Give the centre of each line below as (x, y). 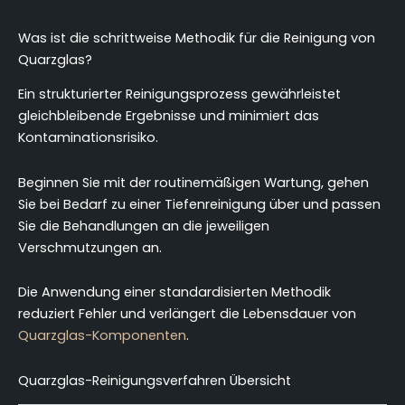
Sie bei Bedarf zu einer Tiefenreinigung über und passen (199, 204)
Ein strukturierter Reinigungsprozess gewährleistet (179, 94)
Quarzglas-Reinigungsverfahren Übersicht (155, 380)
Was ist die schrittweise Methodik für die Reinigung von (197, 38)
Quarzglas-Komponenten (102, 336)
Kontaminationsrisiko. (88, 138)
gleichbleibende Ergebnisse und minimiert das (169, 116)
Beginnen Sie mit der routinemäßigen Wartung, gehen (193, 182)
